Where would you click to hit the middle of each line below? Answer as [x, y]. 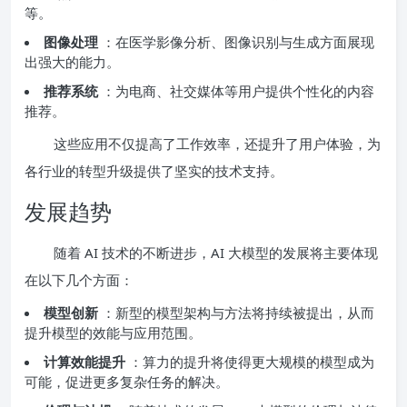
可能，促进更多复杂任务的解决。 [127, 381]
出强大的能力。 [72, 61]
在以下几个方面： [79, 279]
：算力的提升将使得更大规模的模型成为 [252, 361]
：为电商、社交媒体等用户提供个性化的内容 [238, 90]
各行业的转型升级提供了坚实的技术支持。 [154, 170]
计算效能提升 [86, 361]
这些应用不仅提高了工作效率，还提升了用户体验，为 [217, 143]
